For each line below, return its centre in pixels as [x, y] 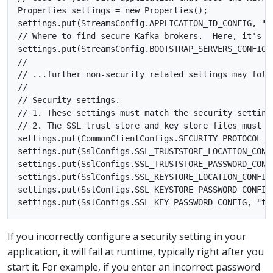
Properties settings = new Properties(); [113, 10]
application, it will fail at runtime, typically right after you [136, 251]
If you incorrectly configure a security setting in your [127, 236]
